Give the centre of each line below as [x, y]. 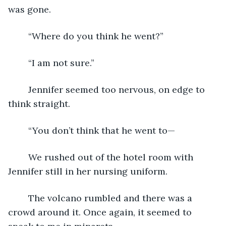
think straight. [39, 103]
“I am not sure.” [61, 63]
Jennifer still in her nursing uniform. [88, 171]
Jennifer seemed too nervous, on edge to [23, 89]
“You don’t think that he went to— [102, 130]
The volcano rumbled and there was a [23, 198]
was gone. [30, 9]
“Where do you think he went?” [96, 36]
